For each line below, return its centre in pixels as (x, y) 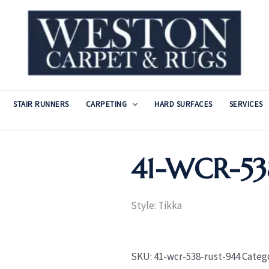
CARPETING (106, 104)
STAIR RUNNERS (41, 104)
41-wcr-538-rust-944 (197, 256)
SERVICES (246, 104)
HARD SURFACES (183, 104)
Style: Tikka (156, 205)
